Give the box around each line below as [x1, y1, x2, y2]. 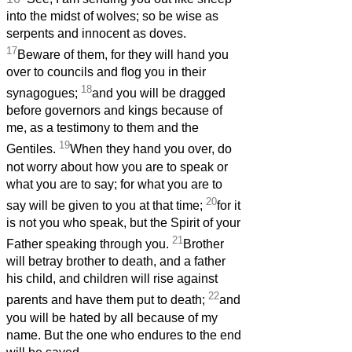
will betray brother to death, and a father [6, 255, 225, 269]
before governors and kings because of [6, 104, 222, 118]
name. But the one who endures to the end [6, 328, 241, 342]
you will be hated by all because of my [6, 310, 218, 324]
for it [217, 199, 240, 213]
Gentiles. [6, 142, 59, 156]
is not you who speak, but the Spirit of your [6, 216, 240, 230]
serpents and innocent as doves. [6, 26, 186, 40]
